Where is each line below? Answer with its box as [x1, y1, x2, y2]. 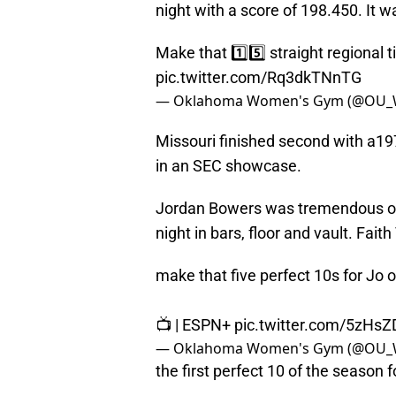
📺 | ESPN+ [156, 316, 234, 335]
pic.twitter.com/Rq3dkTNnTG [156, 68, 362, 88]
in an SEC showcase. [156, 156, 301, 176]
